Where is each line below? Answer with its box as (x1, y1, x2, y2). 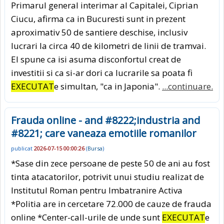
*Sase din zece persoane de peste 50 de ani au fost (11, 157, 210, 169)
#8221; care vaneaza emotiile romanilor (11, 126, 196, 140)
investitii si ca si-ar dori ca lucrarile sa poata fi (11, 66, 192, 78)
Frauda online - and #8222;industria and (11, 113, 200, 127)
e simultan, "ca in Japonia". (54, 80, 162, 92)
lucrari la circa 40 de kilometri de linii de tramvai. (11, 39, 206, 51)
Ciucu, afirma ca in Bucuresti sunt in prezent (11, 12, 185, 24)
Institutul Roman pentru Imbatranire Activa (11, 184, 182, 196)
